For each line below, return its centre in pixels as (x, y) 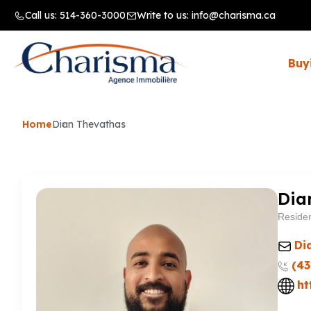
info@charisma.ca (234, 15)
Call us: (42, 15)
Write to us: (164, 15)
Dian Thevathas (89, 124)
